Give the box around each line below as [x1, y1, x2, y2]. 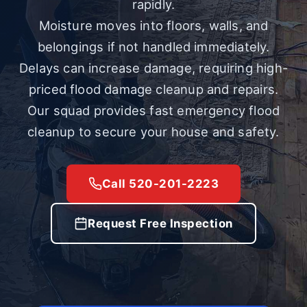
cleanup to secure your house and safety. [27, 124, 280, 139]
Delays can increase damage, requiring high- [19, 60, 288, 75]
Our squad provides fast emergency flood [27, 103, 280, 118]
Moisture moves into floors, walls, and [38, 18, 269, 33]
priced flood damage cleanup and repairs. [28, 82, 279, 97]
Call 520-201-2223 [101, 177, 219, 191]
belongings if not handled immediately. [37, 39, 270, 54]
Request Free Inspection [88, 217, 233, 230]
